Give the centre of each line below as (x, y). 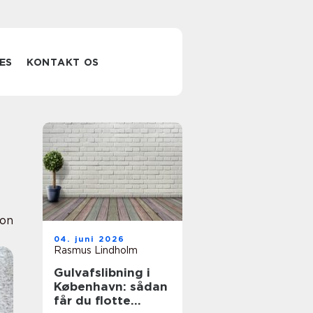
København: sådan (111, 286)
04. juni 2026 (90, 239)
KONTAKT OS (63, 62)
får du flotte (92, 300)
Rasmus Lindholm (96, 250)
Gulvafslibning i (102, 272)
